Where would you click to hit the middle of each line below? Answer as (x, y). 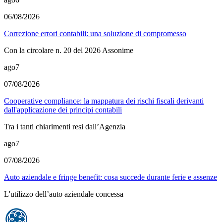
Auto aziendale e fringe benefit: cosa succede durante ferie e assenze (111, 177)
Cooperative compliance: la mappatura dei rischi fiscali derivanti (104, 101)
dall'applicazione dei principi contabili (63, 110)
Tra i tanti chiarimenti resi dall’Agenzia (65, 127)
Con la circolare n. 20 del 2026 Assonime (69, 51)
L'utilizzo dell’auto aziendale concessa (64, 194)
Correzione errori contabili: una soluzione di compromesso (95, 34)
